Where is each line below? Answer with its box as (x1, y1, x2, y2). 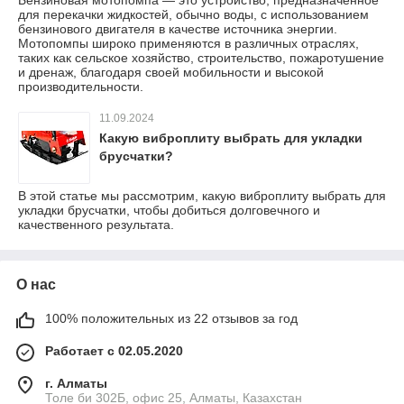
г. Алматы (45, 375, 107, 390)
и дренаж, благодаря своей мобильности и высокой (18, 64, 324, 79)
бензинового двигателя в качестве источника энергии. (18, 21, 337, 36)
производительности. (18, 78, 143, 94)
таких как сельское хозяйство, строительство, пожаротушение (18, 50, 384, 65)
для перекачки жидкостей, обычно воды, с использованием (18, 6, 369, 22)
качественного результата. (18, 216, 174, 232)
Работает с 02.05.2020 (45, 343, 183, 358)
